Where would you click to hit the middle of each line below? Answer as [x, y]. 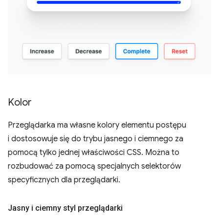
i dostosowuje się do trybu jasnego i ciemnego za [96, 139]
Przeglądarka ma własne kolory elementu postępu [97, 125]
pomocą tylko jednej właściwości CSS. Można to [94, 153]
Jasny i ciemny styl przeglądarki [65, 208]
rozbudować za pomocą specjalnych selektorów [94, 166]
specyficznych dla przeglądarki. [64, 180]
